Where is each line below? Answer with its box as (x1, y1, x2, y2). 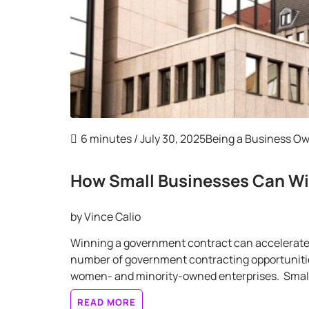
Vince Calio (84, 209, 141, 225)
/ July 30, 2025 (132, 131, 206, 147)
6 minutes (81, 131, 132, 147)
